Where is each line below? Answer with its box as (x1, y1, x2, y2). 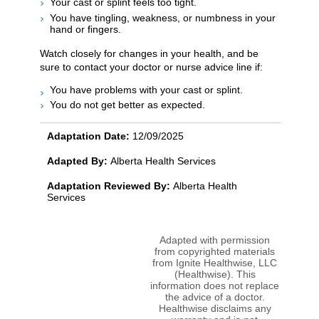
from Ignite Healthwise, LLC (152, 257, 277, 269)
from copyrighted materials (155, 246, 275, 258)
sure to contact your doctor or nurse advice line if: (40, 61, 263, 73)
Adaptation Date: (47, 130, 132, 142)
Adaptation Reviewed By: (47, 180, 173, 192)
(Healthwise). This (174, 268, 256, 281)
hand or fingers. (50, 23, 121, 35)
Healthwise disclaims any (158, 303, 271, 315)
